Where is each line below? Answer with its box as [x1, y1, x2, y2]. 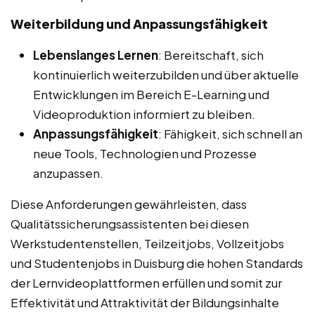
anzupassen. [33, 165, 103, 181]
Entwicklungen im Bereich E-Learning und [33, 86, 269, 103]
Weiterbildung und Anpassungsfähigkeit [11, 15, 268, 32]
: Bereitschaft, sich [158, 47, 264, 63]
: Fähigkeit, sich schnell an [158, 126, 302, 142]
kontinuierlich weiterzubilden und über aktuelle [33, 67, 299, 83]
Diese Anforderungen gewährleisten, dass [11, 196, 247, 212]
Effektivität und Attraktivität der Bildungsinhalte [11, 295, 279, 311]
